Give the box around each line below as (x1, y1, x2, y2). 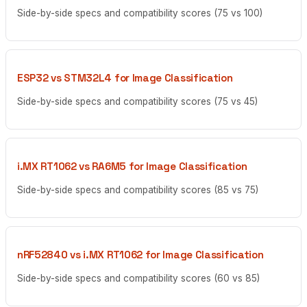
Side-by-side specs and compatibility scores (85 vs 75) (17, 184, 258, 196)
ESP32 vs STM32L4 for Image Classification (17, 71, 233, 85)
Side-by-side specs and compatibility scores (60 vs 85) (17, 273, 260, 284)
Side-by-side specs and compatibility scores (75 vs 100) (17, 8, 262, 19)
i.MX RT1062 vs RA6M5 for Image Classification (17, 160, 247, 173)
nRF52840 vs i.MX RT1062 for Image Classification (17, 248, 264, 262)
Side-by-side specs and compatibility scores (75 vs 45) (17, 96, 258, 108)
